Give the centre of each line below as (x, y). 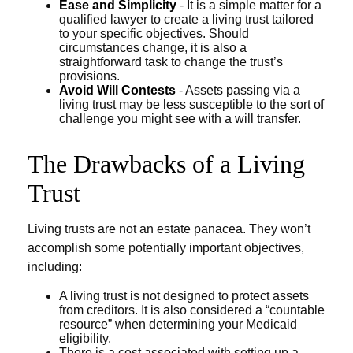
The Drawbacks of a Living (166, 164)
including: (55, 267)
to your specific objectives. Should (154, 33)
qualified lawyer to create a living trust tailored (186, 19)
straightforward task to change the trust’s (171, 62)
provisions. (89, 76)
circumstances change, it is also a (153, 48)
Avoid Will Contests (117, 90)
